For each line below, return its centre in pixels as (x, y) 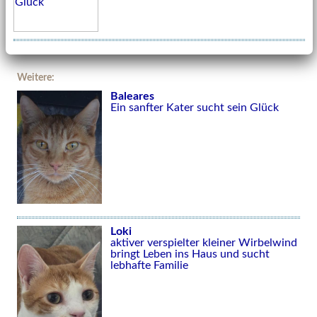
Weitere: (36, 77)
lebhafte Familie (149, 265)
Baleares (132, 96)
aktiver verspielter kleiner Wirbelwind (204, 242)
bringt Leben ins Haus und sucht (190, 254)
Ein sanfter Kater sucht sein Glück (195, 107)
